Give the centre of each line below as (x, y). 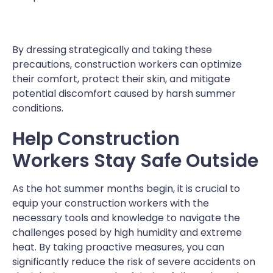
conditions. (38, 108)
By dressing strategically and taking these (112, 49)
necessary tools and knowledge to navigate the (126, 218)
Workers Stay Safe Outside (135, 161)
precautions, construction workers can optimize (127, 64)
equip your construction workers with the (111, 203)
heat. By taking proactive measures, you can (118, 247)
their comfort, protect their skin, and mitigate (121, 79)
